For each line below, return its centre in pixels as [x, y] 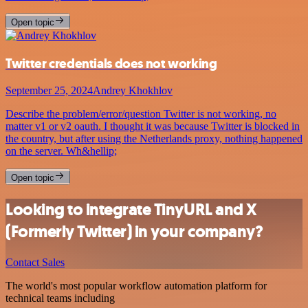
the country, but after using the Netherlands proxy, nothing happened [154, 139]
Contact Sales [35, 263]
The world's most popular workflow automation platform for [136, 286]
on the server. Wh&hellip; [61, 151]
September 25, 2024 [49, 91]
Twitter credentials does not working [111, 63]
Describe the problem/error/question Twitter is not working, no [141, 114]
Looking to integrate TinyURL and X [131, 210]
